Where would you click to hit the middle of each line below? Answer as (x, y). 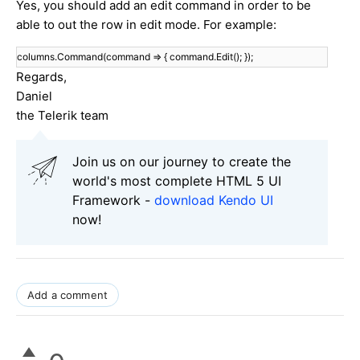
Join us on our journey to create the (182, 161)
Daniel (34, 96)
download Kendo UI (214, 200)
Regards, (41, 76)
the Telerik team (62, 115)
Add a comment (68, 295)
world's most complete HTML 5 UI (177, 180)
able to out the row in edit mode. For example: (146, 24)
